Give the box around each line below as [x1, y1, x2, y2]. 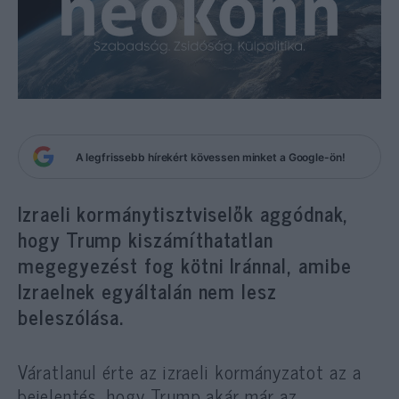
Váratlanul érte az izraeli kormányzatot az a [18, 355, 362, 387]
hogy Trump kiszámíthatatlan [18, 223, 274, 256]
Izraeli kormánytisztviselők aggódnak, [18, 197, 349, 230]
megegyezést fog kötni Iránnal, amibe [18, 248, 352, 281]
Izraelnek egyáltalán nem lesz [18, 274, 277, 307]
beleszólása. [18, 300, 131, 333]
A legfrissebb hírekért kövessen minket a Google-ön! [75, 150, 346, 164]
